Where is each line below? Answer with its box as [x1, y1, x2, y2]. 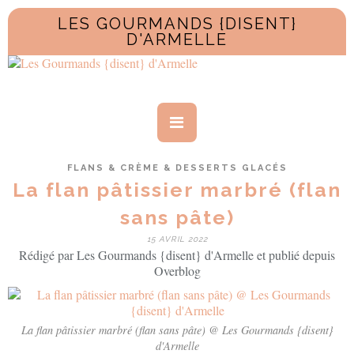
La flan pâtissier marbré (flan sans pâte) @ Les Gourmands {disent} [21, 322, 333, 337]
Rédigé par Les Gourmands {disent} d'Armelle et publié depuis [19, 247, 335, 263]
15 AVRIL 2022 [146, 235, 208, 243]
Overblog [153, 262, 201, 279]
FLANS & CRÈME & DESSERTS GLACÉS [66, 163, 288, 173]
